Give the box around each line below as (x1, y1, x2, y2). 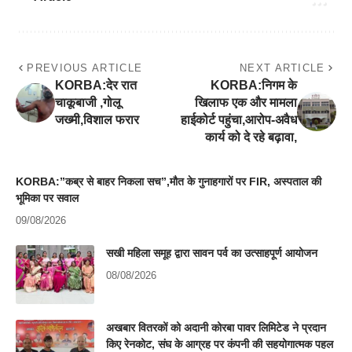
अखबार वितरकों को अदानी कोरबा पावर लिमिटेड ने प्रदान (106, 321, 326, 335)
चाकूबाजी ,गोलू (55, 96, 121, 110)
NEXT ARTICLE (240, 62, 325, 75)
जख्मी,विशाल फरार (55, 113, 139, 127)
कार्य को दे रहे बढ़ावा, (205, 130, 297, 145)
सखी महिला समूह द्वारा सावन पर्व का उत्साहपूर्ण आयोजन (106, 247, 317, 260)
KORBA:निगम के (211, 79, 297, 93)
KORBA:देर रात (55, 79, 137, 93)
